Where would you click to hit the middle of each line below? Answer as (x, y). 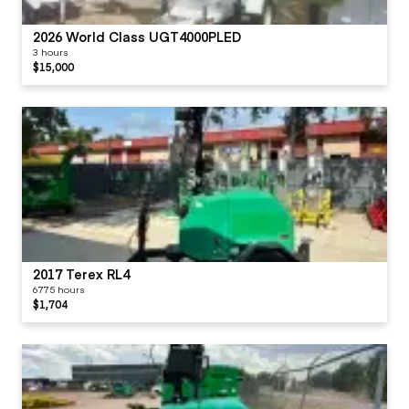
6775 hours (58, 289)
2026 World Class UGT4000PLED (137, 36)
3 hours (50, 52)
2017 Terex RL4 (81, 273)
